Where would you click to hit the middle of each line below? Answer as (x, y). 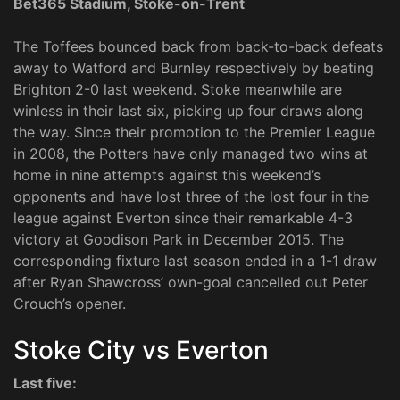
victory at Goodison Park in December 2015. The (179, 239)
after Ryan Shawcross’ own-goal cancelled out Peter (191, 282)
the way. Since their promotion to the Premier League (194, 132)
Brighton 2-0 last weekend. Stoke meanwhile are (178, 89)
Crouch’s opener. (70, 303)
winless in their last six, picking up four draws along (188, 110)
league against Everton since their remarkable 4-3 (183, 217)
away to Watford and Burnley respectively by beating (194, 67)
